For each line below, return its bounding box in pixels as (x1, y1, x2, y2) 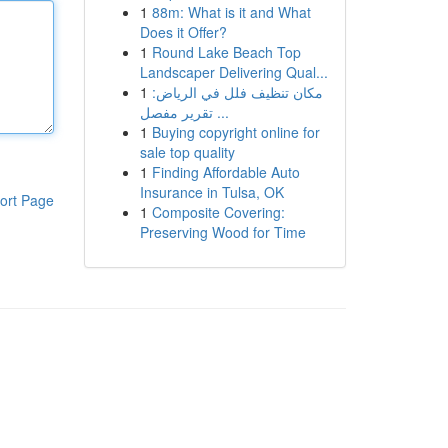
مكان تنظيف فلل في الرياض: (151, 82, 323, 102)
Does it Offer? (139, 22, 227, 42)
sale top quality (139, 142, 235, 162)
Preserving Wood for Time (139, 222, 306, 242)
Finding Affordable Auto (151, 162, 300, 182)
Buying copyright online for (151, 122, 320, 142)
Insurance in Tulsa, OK (139, 182, 284, 202)
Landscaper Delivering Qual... (139, 62, 328, 82)
